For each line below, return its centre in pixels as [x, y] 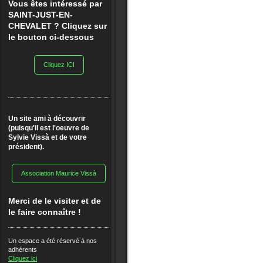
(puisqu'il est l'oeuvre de [49, 128]
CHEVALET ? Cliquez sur [58, 26]
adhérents [23, 250]
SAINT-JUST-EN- [41, 15]
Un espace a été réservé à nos [53, 241]
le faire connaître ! [45, 212]
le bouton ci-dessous [51, 37]
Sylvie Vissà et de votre [48, 138]
